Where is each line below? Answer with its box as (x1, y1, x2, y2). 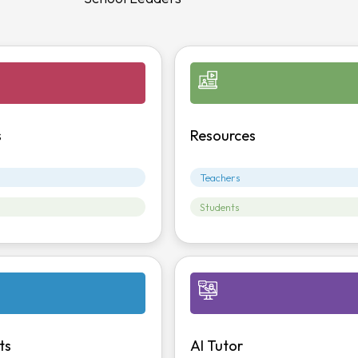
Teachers (200, 170, 241, 184)
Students (200, 200, 241, 213)
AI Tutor (190, 336, 244, 355)
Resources (190, 125, 257, 145)
